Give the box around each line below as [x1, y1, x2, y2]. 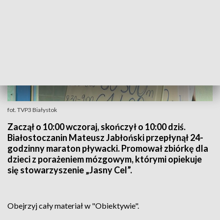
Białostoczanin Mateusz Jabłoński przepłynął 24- [7, 132, 203, 143]
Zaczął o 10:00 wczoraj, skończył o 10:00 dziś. [7, 121, 186, 132]
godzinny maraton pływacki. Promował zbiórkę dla [7, 143, 208, 154]
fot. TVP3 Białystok [7, 106, 57, 113]
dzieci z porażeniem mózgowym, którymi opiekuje [7, 154, 202, 165]
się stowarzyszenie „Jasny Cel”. [7, 165, 132, 175]
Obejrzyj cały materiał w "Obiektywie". [7, 201, 139, 210]
